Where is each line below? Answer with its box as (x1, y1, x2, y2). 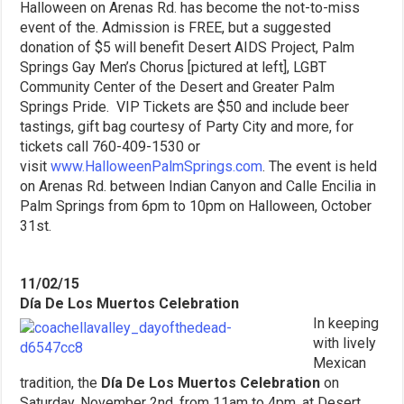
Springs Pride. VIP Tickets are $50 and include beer (20, 97, 350, 115)
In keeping (313, 314, 380, 332)
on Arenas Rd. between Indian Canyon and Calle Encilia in (20, 177, 377, 195)
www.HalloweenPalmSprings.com (50, 157, 263, 175)
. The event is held (262, 157, 378, 175)
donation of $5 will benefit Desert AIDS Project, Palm (20, 38, 355, 56)
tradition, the (20, 373, 102, 391)
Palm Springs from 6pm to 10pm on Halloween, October (20, 197, 372, 215)
